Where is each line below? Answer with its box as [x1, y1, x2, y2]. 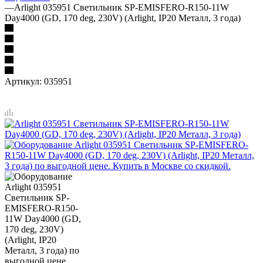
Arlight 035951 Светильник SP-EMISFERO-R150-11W [14, 2, 229, 12]
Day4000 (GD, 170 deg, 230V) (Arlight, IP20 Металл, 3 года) [5, 12, 241, 23]
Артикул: [5, 76, 42, 86]
